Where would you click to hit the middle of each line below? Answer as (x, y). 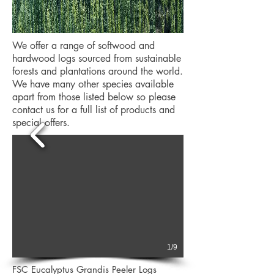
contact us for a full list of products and (94, 110)
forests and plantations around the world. (98, 71)
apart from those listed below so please (94, 97)
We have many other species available (93, 84)
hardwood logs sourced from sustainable (97, 58)
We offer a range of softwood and (83, 46)
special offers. (41, 123)
